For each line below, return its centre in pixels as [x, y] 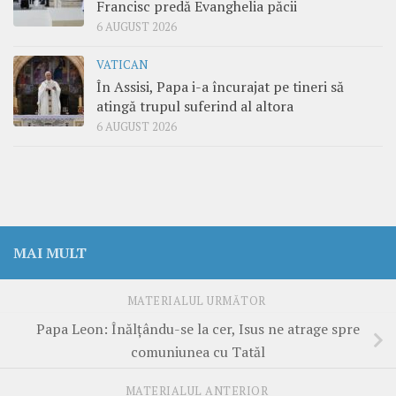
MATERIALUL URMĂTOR [198, 301]
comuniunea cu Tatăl [198, 352]
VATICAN [122, 65]
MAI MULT [50, 252]
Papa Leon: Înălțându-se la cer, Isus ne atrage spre [198, 329]
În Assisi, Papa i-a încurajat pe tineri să [220, 86]
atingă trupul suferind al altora [195, 106]
